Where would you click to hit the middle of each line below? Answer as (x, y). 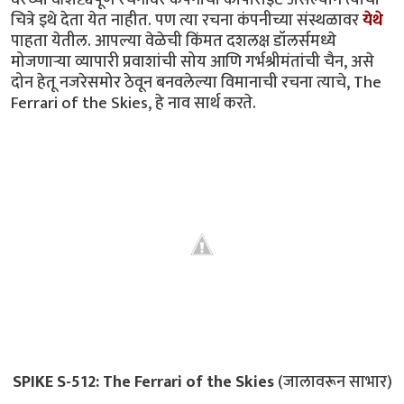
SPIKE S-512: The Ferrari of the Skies (143, 382)
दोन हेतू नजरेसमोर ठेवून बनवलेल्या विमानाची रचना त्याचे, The (196, 82)
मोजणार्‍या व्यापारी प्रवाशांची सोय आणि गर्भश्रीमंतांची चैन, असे (193, 61)
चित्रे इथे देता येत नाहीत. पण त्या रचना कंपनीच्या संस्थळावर (187, 20)
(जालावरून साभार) (333, 382)
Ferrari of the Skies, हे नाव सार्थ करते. (133, 103)
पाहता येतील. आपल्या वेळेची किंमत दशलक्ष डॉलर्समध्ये (174, 41)
